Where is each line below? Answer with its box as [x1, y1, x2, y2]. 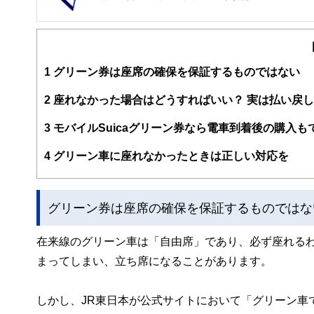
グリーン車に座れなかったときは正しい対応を [50, 149, 289, 161]
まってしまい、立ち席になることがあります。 [36, 254, 272, 266]
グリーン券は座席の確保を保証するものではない [50, 65, 300, 77]
